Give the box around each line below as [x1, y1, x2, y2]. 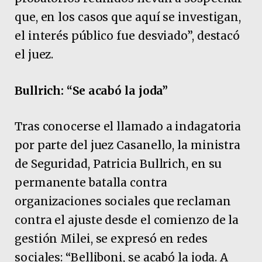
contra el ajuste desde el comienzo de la [15, 212, 239, 227]
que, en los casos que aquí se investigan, [15, 10, 242, 25]
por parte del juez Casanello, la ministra [15, 137, 241, 152]
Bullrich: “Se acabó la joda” [15, 83, 168, 98]
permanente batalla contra [15, 175, 167, 189]
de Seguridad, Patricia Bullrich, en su [15, 156, 222, 171]
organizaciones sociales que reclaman [15, 194, 231, 208]
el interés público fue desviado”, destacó [15, 29, 240, 43]
